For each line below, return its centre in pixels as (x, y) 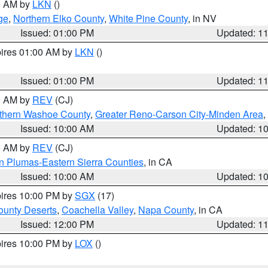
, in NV (202, 18)
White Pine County (148, 18)
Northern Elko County (59, 18)
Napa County (166, 210)
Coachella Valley (98, 210)
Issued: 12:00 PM (57, 224)
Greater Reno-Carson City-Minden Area (179, 114)
